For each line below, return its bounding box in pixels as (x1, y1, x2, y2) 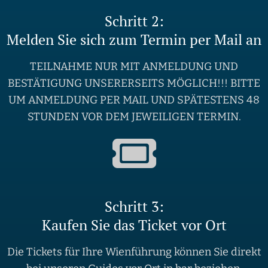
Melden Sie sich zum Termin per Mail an (7, 30, 261, 50)
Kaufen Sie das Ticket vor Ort (41, 215, 227, 235)
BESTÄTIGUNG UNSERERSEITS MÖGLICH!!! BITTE (8, 77, 260, 90)
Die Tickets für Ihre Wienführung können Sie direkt (7, 245, 261, 259)
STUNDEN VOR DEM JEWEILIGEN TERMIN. (27, 110, 241, 124)
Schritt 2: (104, 11, 164, 31)
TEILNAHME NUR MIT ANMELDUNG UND (30, 60, 238, 74)
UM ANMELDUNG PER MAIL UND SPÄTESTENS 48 (8, 93, 260, 107)
